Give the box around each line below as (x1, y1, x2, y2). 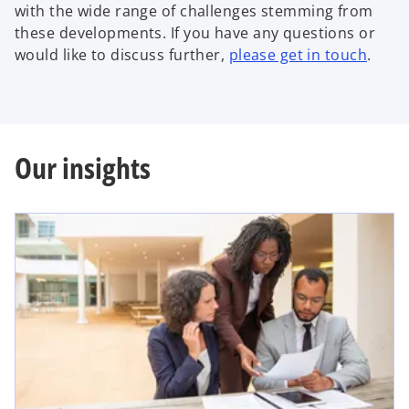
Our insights (15, 148, 151, 188)
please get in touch (228, 44, 368, 65)
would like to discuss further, (15, 44, 229, 65)
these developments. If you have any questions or (15, 22, 376, 43)
